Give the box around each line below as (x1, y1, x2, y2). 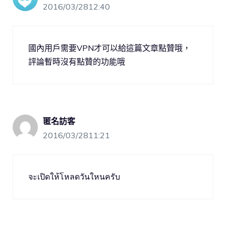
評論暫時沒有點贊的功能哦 (28, 56, 125, 67)
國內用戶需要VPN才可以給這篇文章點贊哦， (28, 43, 191, 53)
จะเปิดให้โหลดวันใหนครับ (28, 172, 120, 182)
